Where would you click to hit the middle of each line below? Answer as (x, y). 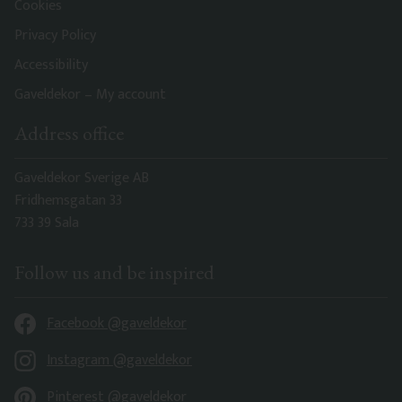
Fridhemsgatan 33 (68, 201)
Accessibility (51, 65)
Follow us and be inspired (114, 273)
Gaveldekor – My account (90, 94)
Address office (69, 133)
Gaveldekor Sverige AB (82, 179)
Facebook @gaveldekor (117, 324)
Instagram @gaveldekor (119, 361)
